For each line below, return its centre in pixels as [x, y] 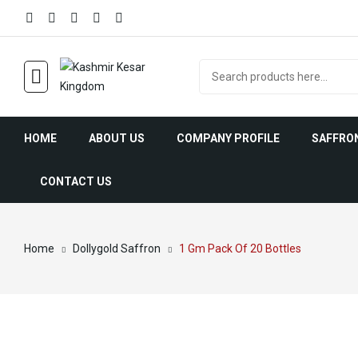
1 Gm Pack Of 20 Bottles [240, 249]
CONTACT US [76, 181]
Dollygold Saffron [117, 249]
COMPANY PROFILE [228, 138]
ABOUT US [117, 138]
